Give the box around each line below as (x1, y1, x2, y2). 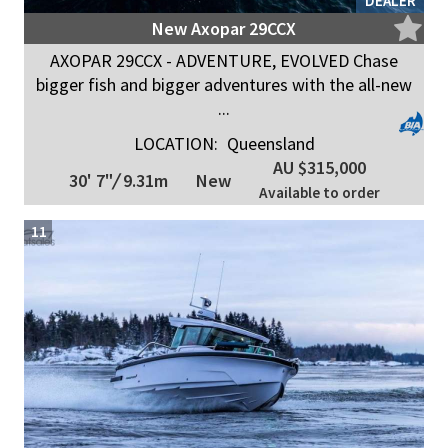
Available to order (258, 183, 380, 202)
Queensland (222, 132, 315, 155)
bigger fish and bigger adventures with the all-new (36, 73, 412, 96)
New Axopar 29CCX (152, 17, 296, 40)
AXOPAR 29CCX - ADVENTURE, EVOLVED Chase (50, 49, 398, 72)
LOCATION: (133, 132, 218, 155)
